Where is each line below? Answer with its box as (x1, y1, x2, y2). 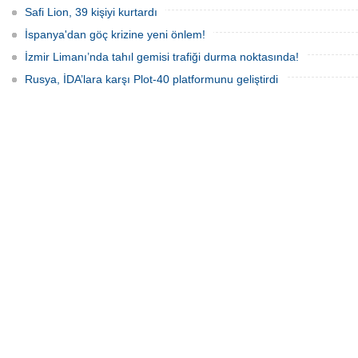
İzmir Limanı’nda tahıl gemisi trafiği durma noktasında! (25, 50, 299, 63)
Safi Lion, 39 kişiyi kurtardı (25, 6, 157, 18)
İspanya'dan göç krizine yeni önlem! (25, 28, 205, 41)
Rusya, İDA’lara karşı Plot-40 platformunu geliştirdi (25, 73, 278, 86)
